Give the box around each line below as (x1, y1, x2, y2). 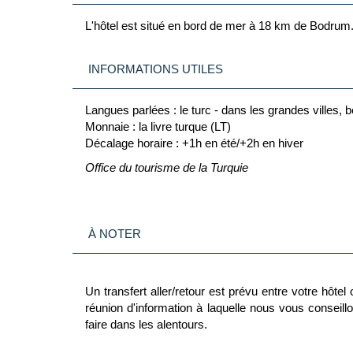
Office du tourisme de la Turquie (85, 161, 251, 175)
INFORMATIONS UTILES (88, 62, 223, 76)
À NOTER (88, 227, 141, 241)
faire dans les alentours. (85, 318, 207, 332)
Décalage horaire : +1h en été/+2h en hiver (85, 136, 303, 150)
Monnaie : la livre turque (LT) (85, 120, 231, 134)
